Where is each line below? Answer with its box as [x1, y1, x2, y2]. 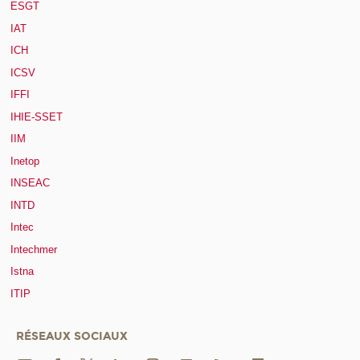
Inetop [10, 154, 39, 167]
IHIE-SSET [10, 110, 63, 123]
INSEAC [10, 177, 50, 190]
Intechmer [10, 243, 57, 256]
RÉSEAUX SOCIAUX [16, 329, 128, 343]
